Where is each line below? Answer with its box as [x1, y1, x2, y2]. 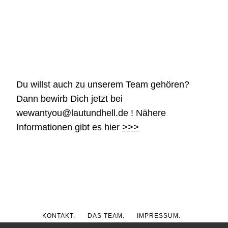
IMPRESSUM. [137, 212, 181, 220]
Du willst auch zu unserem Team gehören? [16, 79, 189, 90]
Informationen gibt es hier [16, 122, 122, 133]
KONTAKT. [42, 212, 75, 220]
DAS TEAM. [88, 212, 125, 220]
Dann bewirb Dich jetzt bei [16, 94, 123, 104]
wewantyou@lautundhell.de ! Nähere [16, 108, 166, 119]
